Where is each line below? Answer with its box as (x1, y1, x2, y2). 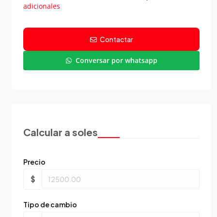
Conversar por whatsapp (75, 55, 157, 65)
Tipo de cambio (23, 200, 77, 209)
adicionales (23, 1, 60, 11)
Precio (23, 157, 46, 166)
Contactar (96, 34, 133, 44)
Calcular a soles (23, 125, 98, 138)
